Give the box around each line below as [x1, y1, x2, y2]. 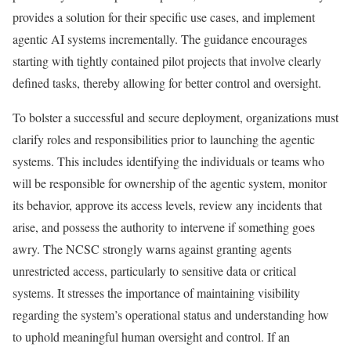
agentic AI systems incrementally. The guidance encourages [13, 31, 307, 47]
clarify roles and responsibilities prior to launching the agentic [13, 131, 315, 147]
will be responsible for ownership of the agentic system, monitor [13, 175, 327, 191]
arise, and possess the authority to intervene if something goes [13, 219, 315, 235]
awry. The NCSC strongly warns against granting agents [13, 241, 291, 257]
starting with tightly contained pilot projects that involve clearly [13, 52, 321, 69]
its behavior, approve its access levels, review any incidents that [13, 197, 322, 213]
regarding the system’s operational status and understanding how [13, 306, 329, 323]
